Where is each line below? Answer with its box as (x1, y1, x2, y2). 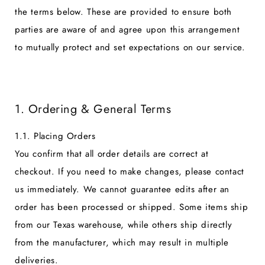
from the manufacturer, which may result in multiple (15, 235, 229, 249)
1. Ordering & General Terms (15, 101, 172, 118)
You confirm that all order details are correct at (15, 147, 209, 160)
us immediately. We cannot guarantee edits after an (15, 182, 230, 196)
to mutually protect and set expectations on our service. (15, 40, 245, 54)
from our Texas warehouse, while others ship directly (15, 218, 232, 231)
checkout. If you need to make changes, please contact (15, 164, 244, 178)
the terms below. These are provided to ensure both (15, 5, 232, 18)
